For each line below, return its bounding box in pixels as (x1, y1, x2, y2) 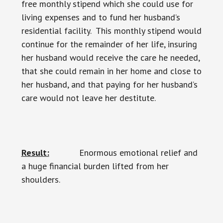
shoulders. (21, 174, 60, 185)
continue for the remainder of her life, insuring (21, 38, 197, 50)
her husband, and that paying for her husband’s (21, 79, 198, 90)
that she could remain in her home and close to (21, 65, 202, 77)
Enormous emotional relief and (49, 147, 198, 158)
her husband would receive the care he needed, (21, 52, 200, 63)
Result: (21, 147, 49, 158)
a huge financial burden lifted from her (21, 160, 169, 172)
